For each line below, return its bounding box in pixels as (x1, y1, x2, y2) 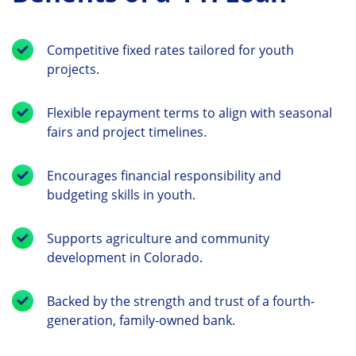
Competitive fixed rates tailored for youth (47, 41, 294, 59)
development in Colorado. (47, 248, 203, 266)
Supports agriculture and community (47, 229, 269, 247)
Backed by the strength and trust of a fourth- (47, 292, 315, 310)
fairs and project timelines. (47, 122, 207, 141)
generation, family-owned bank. (47, 311, 235, 329)
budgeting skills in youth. (47, 185, 195, 203)
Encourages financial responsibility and (47, 166, 281, 184)
